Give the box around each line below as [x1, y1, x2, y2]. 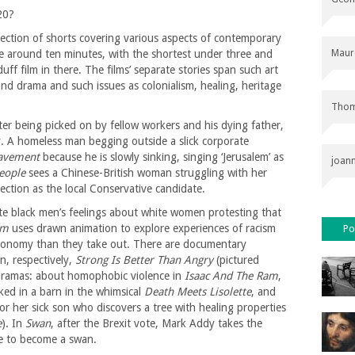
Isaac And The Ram [181, 269, 278, 283]
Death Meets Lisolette [144, 285, 251, 299]
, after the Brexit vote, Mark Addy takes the [51, 317, 262, 330]
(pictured [213, 254, 259, 267]
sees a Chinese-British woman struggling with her [25, 166, 267, 180]
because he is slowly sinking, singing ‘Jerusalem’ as [40, 151, 284, 164]
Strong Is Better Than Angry [75, 254, 213, 267]
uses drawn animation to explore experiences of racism [9, 222, 276, 235]
